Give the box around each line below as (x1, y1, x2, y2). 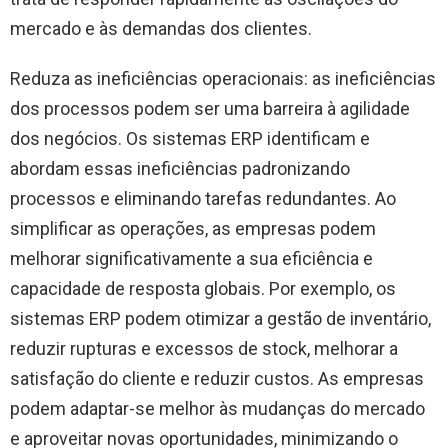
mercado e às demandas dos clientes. (10, 17, 312, 39)
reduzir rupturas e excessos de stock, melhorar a (10, 337, 398, 359)
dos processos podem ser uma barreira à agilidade (10, 97, 410, 119)
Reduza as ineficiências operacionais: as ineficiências (10, 67, 436, 89)
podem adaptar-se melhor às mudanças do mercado (10, 397, 425, 419)
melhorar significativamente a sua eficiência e (10, 247, 373, 269)
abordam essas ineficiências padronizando (10, 157, 350, 179)
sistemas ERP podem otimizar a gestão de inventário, (10, 307, 431, 329)
